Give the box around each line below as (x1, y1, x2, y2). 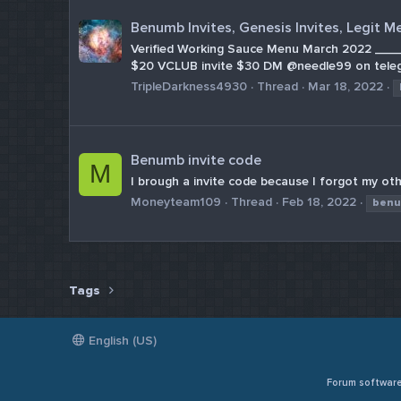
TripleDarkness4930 (131, 78, 248, 94)
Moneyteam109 (131, 193, 222, 209)
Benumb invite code (131, 150, 262, 169)
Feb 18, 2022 (282, 193, 357, 209)
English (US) (85, 332, 158, 348)
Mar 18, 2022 (308, 78, 384, 94)
